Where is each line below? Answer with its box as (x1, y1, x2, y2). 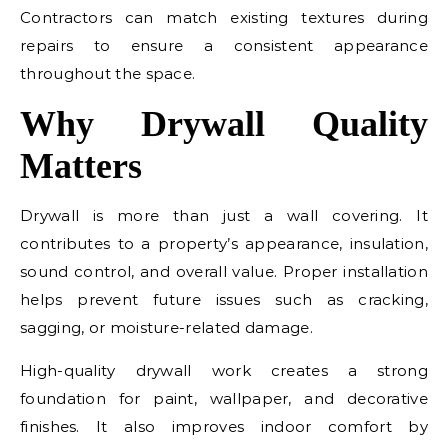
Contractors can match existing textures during (20, 8, 428, 27)
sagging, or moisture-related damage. (20, 318, 313, 337)
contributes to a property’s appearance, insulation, (20, 234, 428, 253)
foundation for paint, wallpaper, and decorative (20, 389, 428, 408)
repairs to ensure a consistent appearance (20, 36, 428, 55)
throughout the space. (20, 64, 196, 83)
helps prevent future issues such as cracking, (20, 290, 428, 309)
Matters (20, 146, 142, 186)
